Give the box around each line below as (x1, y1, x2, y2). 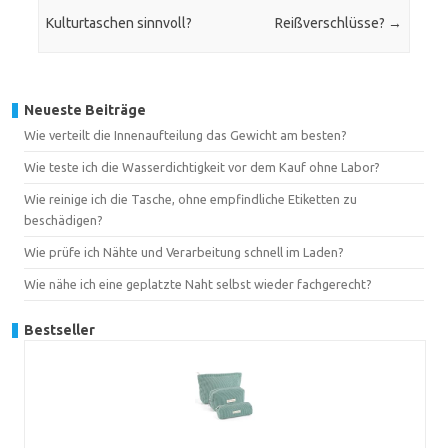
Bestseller (24, 321, 95, 338)
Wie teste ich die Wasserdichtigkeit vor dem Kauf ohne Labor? (24, 159, 380, 174)
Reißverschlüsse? (274, 15, 388, 32)
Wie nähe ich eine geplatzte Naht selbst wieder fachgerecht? (24, 276, 372, 291)
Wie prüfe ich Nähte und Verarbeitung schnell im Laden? (24, 244, 344, 259)
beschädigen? (24, 212, 103, 227)
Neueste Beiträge (24, 101, 146, 118)
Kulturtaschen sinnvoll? (46, 15, 193, 32)
